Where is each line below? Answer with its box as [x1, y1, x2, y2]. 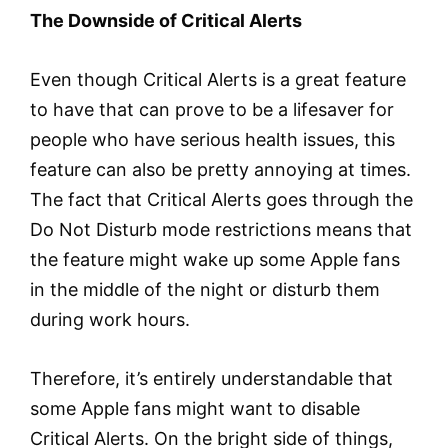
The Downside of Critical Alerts [30, 10, 302, 32]
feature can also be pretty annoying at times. [30, 158, 411, 180]
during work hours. [30, 308, 190, 330]
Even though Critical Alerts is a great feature [30, 68, 406, 90]
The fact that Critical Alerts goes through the [30, 188, 413, 210]
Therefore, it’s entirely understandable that [30, 367, 393, 389]
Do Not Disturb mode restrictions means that [30, 218, 412, 240]
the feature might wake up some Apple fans [30, 248, 400, 270]
